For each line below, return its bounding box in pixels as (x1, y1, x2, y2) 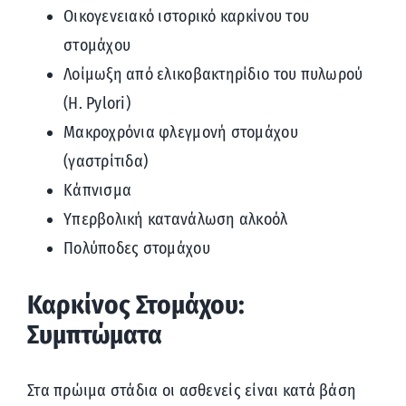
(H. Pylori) (63, 93, 130, 114)
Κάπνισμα (63, 180, 132, 201)
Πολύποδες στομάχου (63, 238, 210, 259)
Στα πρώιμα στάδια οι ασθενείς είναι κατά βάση (26, 380, 357, 401)
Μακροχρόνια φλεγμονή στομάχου (63, 122, 298, 143)
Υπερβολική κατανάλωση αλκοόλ (63, 209, 288, 230)
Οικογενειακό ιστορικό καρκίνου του (63, 6, 310, 27)
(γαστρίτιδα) (63, 151, 149, 172)
